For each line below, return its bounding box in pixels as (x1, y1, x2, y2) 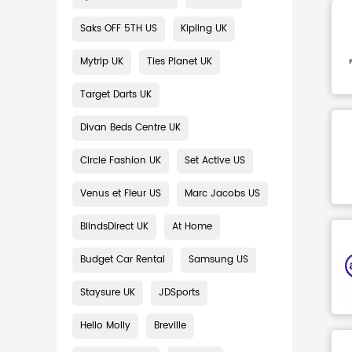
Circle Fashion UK (80, 153, 161, 168)
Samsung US (189, 252, 248, 267)
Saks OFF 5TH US (80, 21, 157, 36)
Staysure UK (80, 285, 135, 300)
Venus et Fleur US (80, 186, 161, 201)
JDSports (159, 285, 200, 300)
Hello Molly (80, 318, 130, 333)
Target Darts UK (80, 87, 152, 102)
